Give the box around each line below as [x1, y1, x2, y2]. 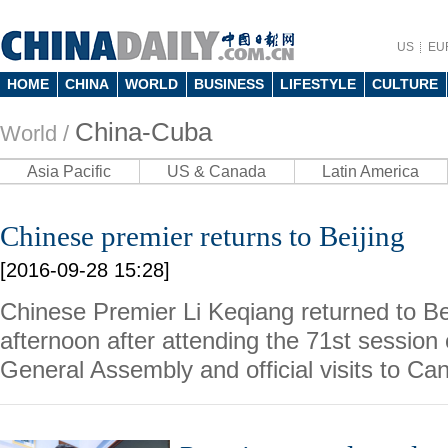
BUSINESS [194, 76, 264, 92]
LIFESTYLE [280, 76, 356, 92]
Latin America [322, 163, 419, 180]
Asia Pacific [27, 163, 111, 180]
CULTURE [372, 76, 438, 92]
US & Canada [167, 163, 266, 180]
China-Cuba [75, 117, 212, 147]
